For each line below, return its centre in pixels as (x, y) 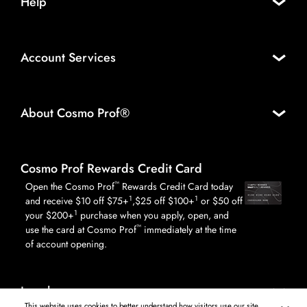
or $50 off (220, 201)
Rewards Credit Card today (176, 187)
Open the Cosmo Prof (70, 187)
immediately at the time (189, 230)
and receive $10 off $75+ (77, 201)
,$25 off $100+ (163, 201)
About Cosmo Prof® (75, 113)
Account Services (68, 57)
